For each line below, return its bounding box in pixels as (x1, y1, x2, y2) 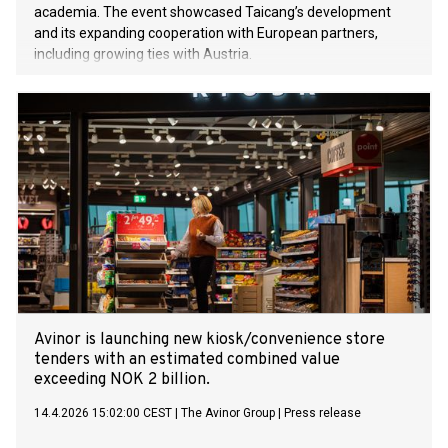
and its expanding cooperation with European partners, (34, 25, 378, 42)
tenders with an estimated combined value (34, 350, 340, 371)
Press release (284, 406, 361, 421)
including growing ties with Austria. (34, 46, 252, 63)
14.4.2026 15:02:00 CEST (34, 406, 172, 421)
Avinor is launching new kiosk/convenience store (34, 330, 385, 351)
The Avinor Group (181, 406, 275, 421)
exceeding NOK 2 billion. (34, 370, 210, 391)
